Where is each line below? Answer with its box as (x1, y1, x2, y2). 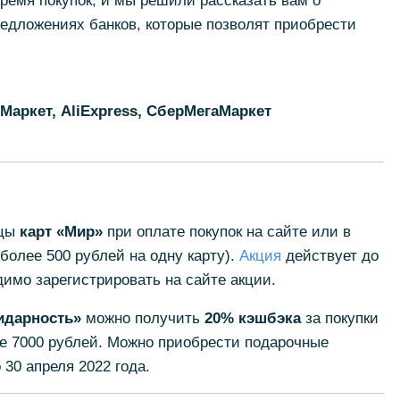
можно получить (80, 310, 204, 327)
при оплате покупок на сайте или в (102, 223, 351, 240)
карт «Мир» (19, 223, 103, 240)
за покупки (300, 310, 379, 327)
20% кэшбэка (204, 310, 301, 327)
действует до (280, 247, 379, 264)
